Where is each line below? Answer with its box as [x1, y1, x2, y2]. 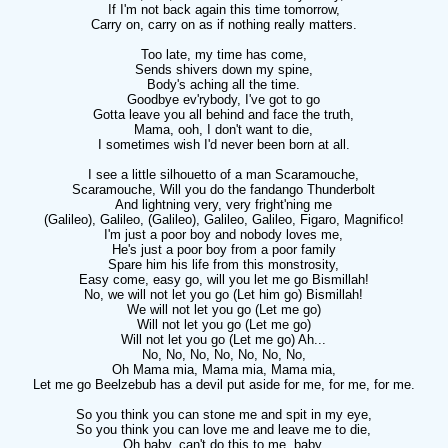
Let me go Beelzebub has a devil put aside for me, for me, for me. [32, 377, 415, 392]
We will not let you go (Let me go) [126, 302, 321, 317]
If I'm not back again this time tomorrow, [107, 2, 340, 17]
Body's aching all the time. [147, 77, 300, 92]
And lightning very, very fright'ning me [115, 197, 332, 212]
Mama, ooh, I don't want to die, [134, 122, 313, 137]
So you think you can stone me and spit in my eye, [75, 407, 372, 422]
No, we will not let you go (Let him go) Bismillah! [84, 287, 363, 302]
